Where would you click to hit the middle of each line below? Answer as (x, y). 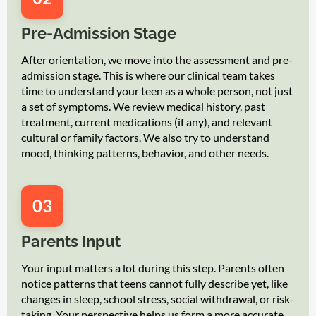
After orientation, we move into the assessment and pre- (157, 59)
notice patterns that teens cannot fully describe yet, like (154, 283)
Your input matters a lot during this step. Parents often (153, 267)
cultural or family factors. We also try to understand (145, 137)
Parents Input (71, 241)
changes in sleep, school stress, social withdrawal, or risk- (158, 298)
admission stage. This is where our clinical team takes (148, 75)
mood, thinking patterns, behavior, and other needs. (145, 152)
